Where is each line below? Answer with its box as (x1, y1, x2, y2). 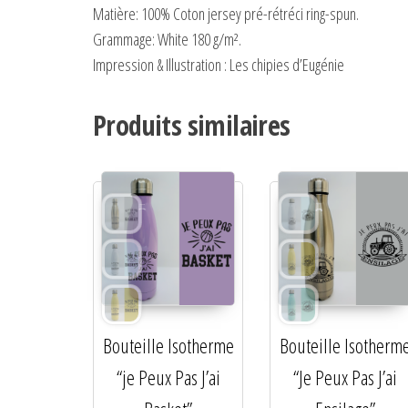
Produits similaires (93, 107, 291, 145)
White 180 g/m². (155, 28, 241, 51)
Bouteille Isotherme (102, 331, 234, 359)
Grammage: (93, 28, 155, 51)
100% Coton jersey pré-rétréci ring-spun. (138, 3, 359, 25)
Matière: (93, 3, 138, 25)
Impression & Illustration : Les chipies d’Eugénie (93, 54, 344, 76)
